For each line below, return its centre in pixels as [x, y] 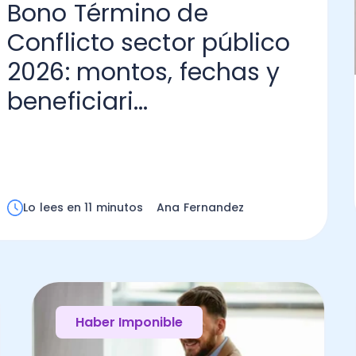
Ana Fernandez [201, 207]
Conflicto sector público [149, 43]
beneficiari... [78, 102]
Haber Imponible [129, 322]
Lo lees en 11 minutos [83, 207]
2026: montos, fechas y [144, 72]
